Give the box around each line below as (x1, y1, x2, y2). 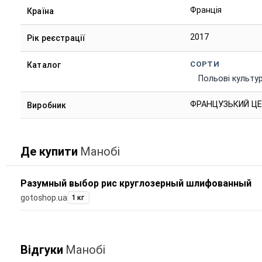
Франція (190, 5, 222, 16)
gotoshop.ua (20, 193, 67, 203)
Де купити (20, 144, 78, 158)
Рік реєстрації (27, 33, 85, 43)
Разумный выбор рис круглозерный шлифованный (20, 177, 251, 189)
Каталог (27, 60, 61, 70)
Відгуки (20, 243, 63, 257)
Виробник (27, 101, 67, 111)
